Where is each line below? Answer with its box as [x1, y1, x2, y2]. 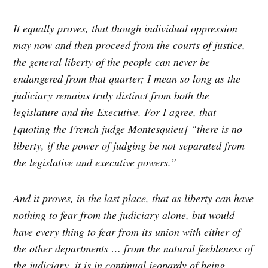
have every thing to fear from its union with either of [13, 224, 241, 239]
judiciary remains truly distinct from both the [13, 88, 210, 103]
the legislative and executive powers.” [13, 155, 181, 170]
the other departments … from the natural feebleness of [13, 241, 254, 256]
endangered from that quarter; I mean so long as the [13, 71, 241, 86]
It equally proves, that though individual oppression [13, 21, 238, 36]
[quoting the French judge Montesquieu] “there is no [13, 121, 243, 136]
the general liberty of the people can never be [13, 54, 211, 69]
